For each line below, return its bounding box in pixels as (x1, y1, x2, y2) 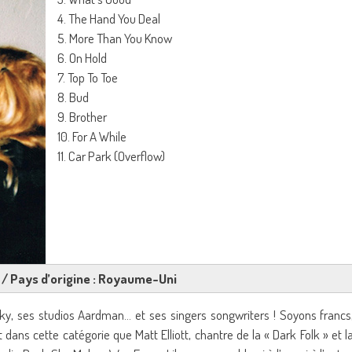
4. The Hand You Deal (57, 10, 160, 27)
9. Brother (57, 108, 107, 125)
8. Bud (57, 89, 89, 105)
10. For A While (57, 128, 126, 145)
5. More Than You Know (57, 30, 172, 46)
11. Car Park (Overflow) (57, 148, 165, 164)
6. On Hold (57, 49, 107, 66)
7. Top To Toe (57, 69, 118, 86)
